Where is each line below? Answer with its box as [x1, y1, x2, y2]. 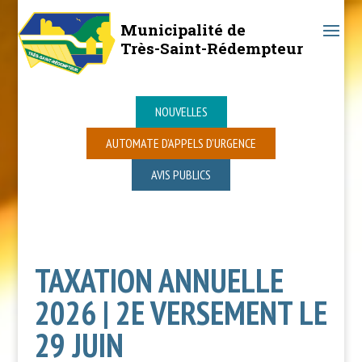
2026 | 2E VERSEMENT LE [34, 291, 327, 334]
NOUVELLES [154, 103, 208, 120]
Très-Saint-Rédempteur [120, 38, 304, 58]
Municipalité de [120, 19, 246, 40]
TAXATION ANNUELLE [34, 259, 284, 301]
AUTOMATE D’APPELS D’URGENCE [106, 134, 256, 151]
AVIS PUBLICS [151, 166, 211, 183]
